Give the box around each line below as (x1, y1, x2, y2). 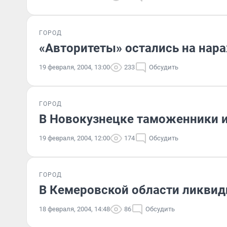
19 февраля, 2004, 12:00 (39, 134, 110, 142)
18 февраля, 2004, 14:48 (39, 205, 110, 213)
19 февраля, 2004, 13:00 (39, 63, 110, 71)
